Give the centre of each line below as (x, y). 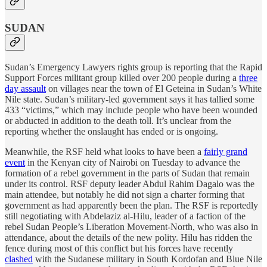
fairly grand (226, 151)
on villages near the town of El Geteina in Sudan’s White (154, 88)
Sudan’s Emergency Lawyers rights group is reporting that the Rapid (133, 67)
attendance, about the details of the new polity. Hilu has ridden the (128, 237)
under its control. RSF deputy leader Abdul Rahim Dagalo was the (130, 184)
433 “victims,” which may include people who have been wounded (131, 110)
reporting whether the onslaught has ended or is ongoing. (111, 131)
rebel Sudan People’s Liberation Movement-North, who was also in (131, 226)
